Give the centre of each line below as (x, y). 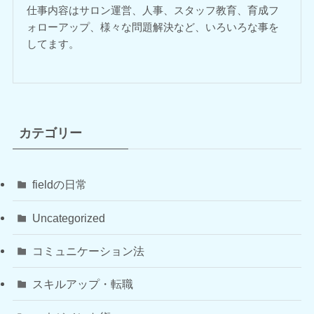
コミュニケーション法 (89, 251)
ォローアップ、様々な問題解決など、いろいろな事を (153, 27)
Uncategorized (69, 218)
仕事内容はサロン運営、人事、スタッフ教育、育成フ (153, 10)
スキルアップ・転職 (83, 284)
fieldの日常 (60, 185)
